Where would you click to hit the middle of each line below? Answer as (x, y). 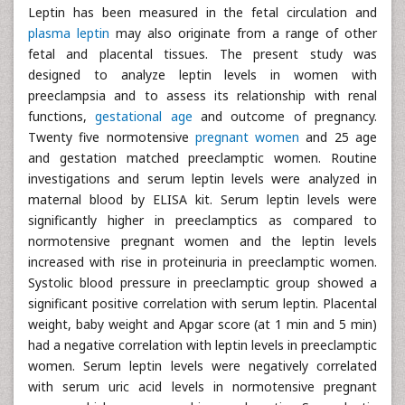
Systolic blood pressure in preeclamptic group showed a (202, 283)
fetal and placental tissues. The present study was (202, 54)
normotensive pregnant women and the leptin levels (202, 241)
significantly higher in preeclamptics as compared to (202, 220)
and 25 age (339, 137)
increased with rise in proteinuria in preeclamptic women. (202, 262)
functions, (62, 116)
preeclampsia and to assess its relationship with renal (202, 95)
